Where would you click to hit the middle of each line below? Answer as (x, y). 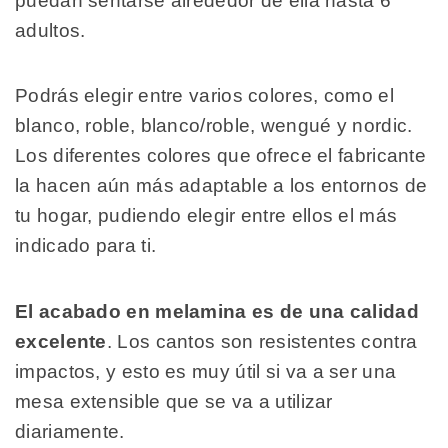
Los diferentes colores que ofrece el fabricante (221, 156)
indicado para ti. (86, 246)
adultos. (50, 31)
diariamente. (72, 431)
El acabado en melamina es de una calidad (217, 311)
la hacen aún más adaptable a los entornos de (221, 186)
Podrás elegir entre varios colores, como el (204, 96)
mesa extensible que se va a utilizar (174, 401)
